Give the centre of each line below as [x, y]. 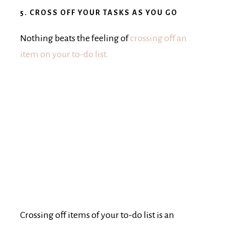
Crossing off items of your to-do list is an [97, 215]
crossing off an [158, 38]
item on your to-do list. [64, 54]
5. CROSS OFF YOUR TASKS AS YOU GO [99, 13]
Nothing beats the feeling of [75, 38]
